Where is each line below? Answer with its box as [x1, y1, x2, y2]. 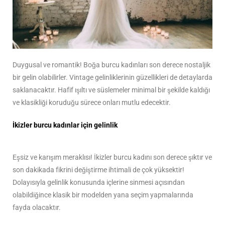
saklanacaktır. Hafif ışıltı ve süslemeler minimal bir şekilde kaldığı [13, 85, 210, 94]
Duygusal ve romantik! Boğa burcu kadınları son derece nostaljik [13, 60, 210, 69]
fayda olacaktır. [13, 203, 61, 212]
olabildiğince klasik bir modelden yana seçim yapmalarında [13, 191, 193, 199]
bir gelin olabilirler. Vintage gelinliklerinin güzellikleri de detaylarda [13, 73, 212, 81]
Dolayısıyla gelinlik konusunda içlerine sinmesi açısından [13, 178, 185, 187]
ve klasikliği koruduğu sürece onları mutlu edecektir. [13, 98, 171, 106]
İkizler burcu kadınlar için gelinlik [13, 121, 118, 129]
